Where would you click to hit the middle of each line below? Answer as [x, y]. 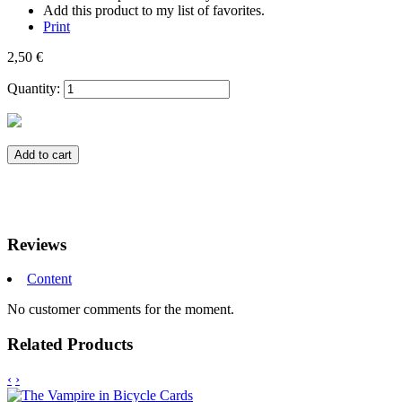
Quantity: [34, 88]
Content [49, 279]
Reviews [37, 244]
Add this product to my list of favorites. [154, 10]
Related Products [70, 345]
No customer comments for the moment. [121, 310]
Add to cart [43, 154]
